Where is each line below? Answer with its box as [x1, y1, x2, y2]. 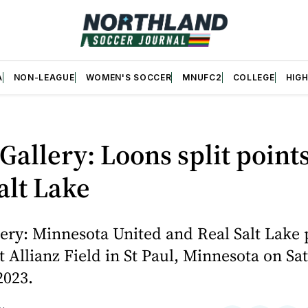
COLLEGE [232, 71, 275, 82]
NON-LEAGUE [13, 71, 75, 82]
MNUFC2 [182, 71, 222, 82]
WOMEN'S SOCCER [85, 71, 172, 82]
